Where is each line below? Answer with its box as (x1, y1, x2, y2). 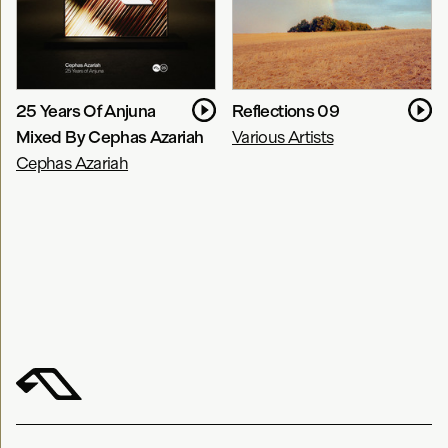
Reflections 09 (232, 100, 340, 121)
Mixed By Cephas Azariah (16, 126, 204, 147)
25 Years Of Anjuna (16, 100, 156, 121)
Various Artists (232, 126, 334, 147)
